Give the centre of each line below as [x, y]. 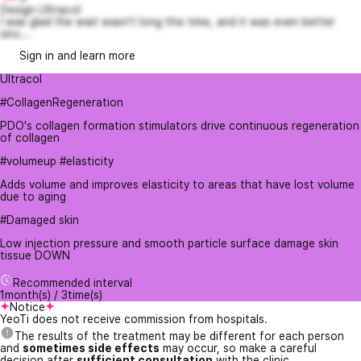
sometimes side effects [91, 349]
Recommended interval [73, 283]
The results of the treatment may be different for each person [179, 336]
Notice [27, 307]
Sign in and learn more [77, 56]
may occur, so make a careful [238, 349]
